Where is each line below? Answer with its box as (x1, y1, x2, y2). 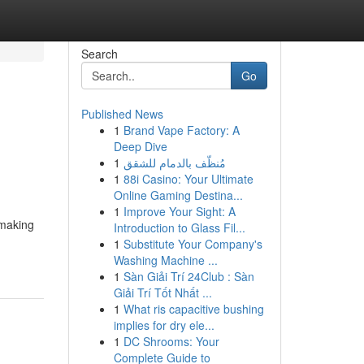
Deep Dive (113, 138, 167, 154)
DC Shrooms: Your (123, 333, 219, 349)
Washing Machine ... (113, 252, 218, 268)
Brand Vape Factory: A (123, 122, 240, 138)
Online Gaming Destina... (113, 187, 243, 203)
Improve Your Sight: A (123, 203, 236, 219)
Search (80, 45, 118, 62)
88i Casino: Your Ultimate (123, 171, 253, 187)
